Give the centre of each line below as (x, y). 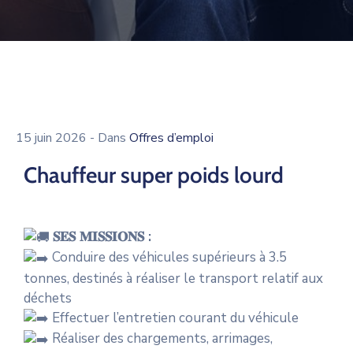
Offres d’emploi (171, 138)
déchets (48, 298)
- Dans (110, 138)
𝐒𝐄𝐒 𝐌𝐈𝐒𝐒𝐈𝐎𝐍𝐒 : (102, 237)
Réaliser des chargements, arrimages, (161, 339)
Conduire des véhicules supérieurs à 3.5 (168, 258)
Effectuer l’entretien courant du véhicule (174, 318)
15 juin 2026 (53, 138)
